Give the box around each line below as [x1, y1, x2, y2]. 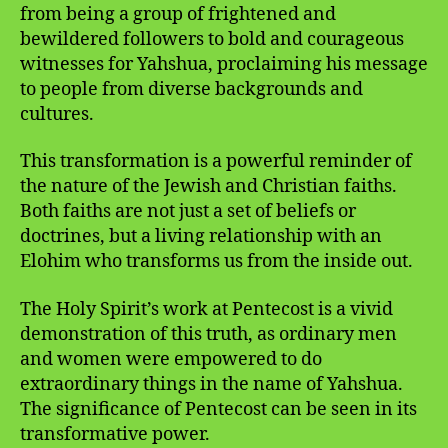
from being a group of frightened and [20, 2, 336, 26]
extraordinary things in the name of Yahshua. [20, 372, 403, 396]
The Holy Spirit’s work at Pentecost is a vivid [20, 297, 393, 321]
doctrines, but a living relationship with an [20, 225, 382, 249]
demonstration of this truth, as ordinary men [20, 322, 397, 346]
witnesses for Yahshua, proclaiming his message [20, 52, 428, 76]
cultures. [20, 102, 94, 126]
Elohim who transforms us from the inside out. [20, 250, 413, 274]
